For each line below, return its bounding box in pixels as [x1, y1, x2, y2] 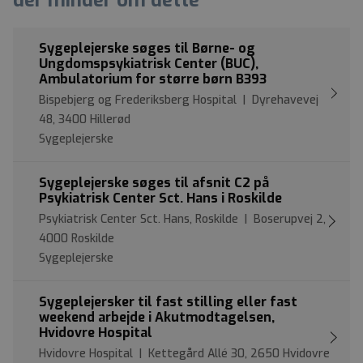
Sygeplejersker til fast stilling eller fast [39, 293, 297, 310]
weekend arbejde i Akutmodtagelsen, [39, 308, 275, 326]
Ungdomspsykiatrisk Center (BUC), [39, 54, 258, 72]
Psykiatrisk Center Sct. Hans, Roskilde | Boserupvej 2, [39, 211, 326, 227]
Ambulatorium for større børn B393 [39, 70, 267, 88]
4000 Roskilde [39, 230, 114, 246]
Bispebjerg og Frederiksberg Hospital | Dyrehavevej [39, 92, 318, 108]
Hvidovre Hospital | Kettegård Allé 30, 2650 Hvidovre [39, 345, 330, 361]
